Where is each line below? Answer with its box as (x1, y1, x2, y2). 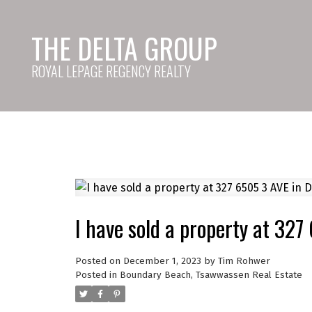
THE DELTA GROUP (31, 27, 218, 69)
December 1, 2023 (123, 255, 201, 267)
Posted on (75, 255, 123, 267)
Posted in (75, 269, 117, 281)
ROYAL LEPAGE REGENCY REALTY (31, 61, 192, 81)
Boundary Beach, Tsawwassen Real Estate (119, 269, 302, 281)
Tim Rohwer (217, 255, 270, 267)
